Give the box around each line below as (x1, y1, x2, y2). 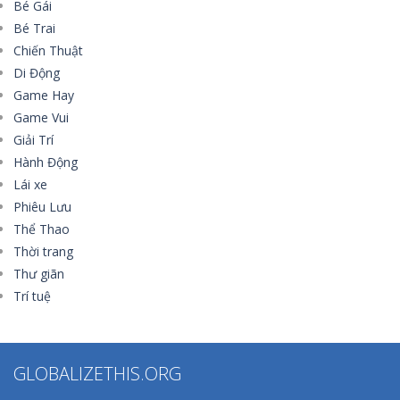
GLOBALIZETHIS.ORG (13, 362, 181, 386)
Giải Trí (13, 131, 54, 148)
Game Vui (13, 109, 69, 126)
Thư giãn (13, 265, 64, 282)
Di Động (13, 64, 60, 81)
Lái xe (13, 176, 47, 193)
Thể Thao (13, 221, 70, 237)
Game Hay (13, 87, 74, 104)
